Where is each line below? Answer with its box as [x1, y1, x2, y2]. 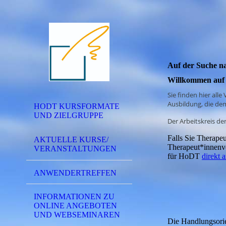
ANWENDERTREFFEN [34, 168, 117, 177]
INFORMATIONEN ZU [34, 192, 115, 201]
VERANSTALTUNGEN [34, 144, 117, 153]
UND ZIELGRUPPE [34, 111, 103, 120]
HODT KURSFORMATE [34, 102, 120, 110]
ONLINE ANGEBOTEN [34, 201, 117, 210]
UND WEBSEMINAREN [34, 210, 120, 219]
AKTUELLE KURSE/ [34, 135, 108, 144]
